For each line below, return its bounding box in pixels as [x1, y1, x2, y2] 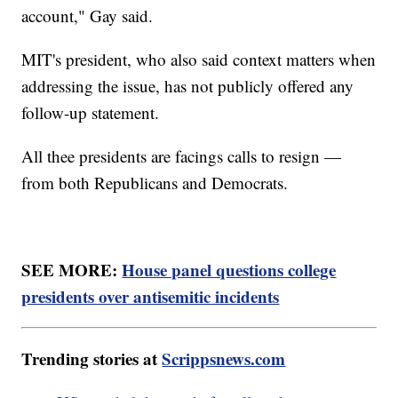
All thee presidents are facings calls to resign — [21, 145, 342, 168]
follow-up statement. [21, 101, 160, 124]
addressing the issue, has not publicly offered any [21, 75, 354, 98]
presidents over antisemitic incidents [21, 284, 280, 309]
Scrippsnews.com [162, 346, 286, 371]
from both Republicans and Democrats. [21, 171, 294, 195]
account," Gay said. [21, 4, 159, 28]
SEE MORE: [21, 258, 123, 283]
